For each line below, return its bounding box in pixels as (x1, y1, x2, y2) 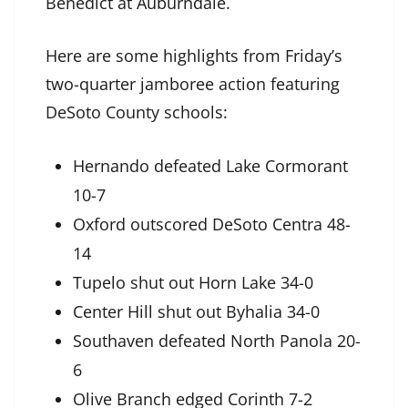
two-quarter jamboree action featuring (46, 72, 340, 95)
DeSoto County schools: (46, 100, 232, 123)
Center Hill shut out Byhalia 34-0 (73, 300, 320, 322)
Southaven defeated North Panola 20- (73, 329, 361, 352)
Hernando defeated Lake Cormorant (73, 154, 348, 177)
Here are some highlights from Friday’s (46, 44, 342, 66)
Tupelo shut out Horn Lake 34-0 (73, 270, 313, 293)
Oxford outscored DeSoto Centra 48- (73, 212, 351, 235)
